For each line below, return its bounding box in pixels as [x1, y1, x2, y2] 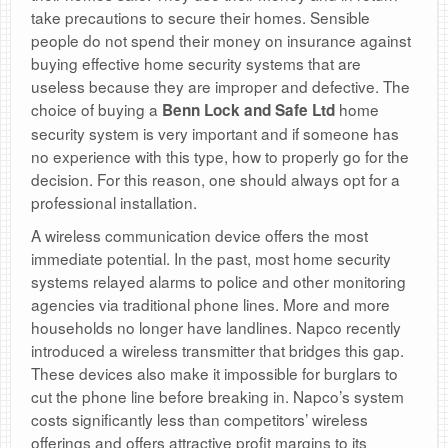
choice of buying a [31, 98, 162, 121]
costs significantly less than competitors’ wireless [31, 408, 368, 431]
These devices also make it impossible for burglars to [31, 362, 398, 385]
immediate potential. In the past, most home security [31, 247, 391, 270]
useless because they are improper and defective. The [31, 75, 410, 98]
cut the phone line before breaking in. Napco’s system [31, 385, 404, 408]
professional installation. [31, 191, 197, 214]
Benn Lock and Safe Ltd [162, 99, 335, 122]
